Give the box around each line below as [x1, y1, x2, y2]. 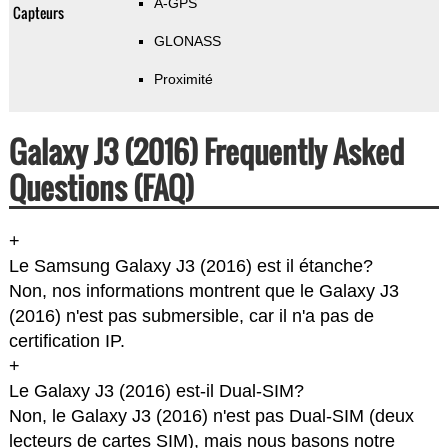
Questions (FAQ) [8, 165, 194, 211]
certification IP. [8, 331, 125, 352]
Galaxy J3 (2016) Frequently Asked [8, 129, 404, 175]
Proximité [153, 71, 213, 88]
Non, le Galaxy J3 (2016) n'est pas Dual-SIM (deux [8, 406, 414, 427]
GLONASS [153, 33, 221, 50]
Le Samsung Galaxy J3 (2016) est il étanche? [8, 256, 373, 277]
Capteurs [12, 2, 64, 24]
